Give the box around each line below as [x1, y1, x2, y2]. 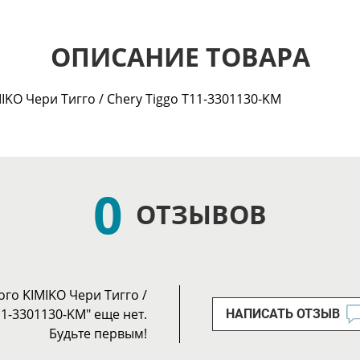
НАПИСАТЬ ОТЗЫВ [226, 306, 340, 322]
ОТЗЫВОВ [136, 197, 267, 232]
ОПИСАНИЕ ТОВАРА [50, 39, 310, 75]
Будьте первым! [49, 325, 147, 343]
